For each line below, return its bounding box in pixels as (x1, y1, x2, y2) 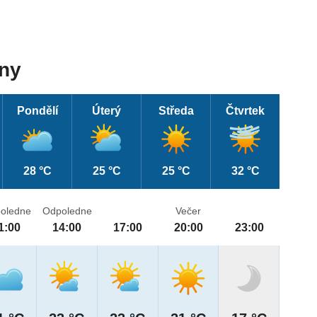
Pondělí (16, 105, 58, 117)
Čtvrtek (226, 105, 265, 117)
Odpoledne (42, 205, 92, 217)
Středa (158, 105, 194, 117)
